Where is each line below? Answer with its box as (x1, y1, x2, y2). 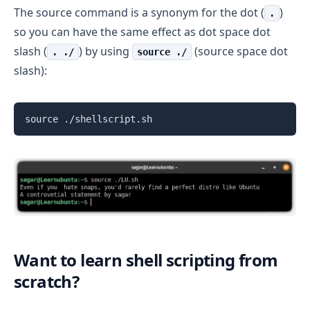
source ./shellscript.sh (25, 113, 152, 125)
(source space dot (192, 44, 288, 60)
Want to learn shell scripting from (14, 248, 278, 272)
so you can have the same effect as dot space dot (14, 24, 271, 40)
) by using (79, 44, 132, 60)
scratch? (14, 270, 80, 293)
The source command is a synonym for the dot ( (14, 5, 264, 21)
